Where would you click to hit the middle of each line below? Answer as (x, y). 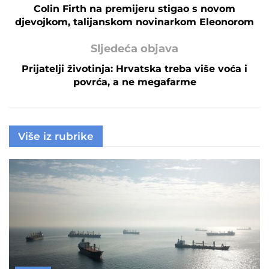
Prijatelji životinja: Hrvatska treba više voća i (134, 68)
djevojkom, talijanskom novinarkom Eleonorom (134, 22)
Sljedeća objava (134, 48)
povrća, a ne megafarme (134, 82)
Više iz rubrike (56, 136)
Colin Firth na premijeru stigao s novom (134, 8)
